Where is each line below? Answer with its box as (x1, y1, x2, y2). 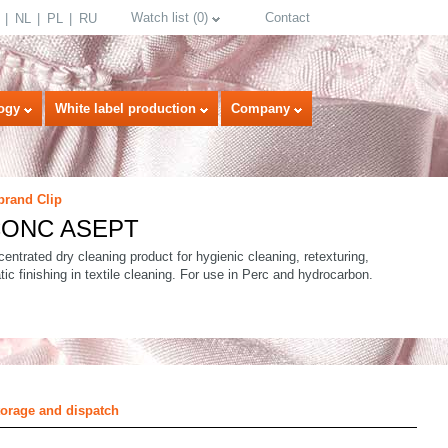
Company (231, 101, 290, 116)
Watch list (131, 10, 189, 25)
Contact (265, 10, 310, 25)
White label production (55, 101, 196, 116)
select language (333, 306, 424, 322)
